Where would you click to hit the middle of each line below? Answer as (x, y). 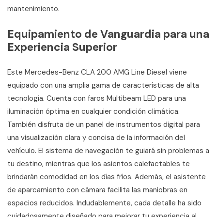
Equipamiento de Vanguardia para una (108, 34)
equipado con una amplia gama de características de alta (103, 85)
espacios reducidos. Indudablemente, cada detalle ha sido (104, 203)
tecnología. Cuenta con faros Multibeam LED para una (97, 98)
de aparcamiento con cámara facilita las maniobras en (97, 190)
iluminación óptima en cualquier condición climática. (93, 111)
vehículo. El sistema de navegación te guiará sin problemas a (108, 150)
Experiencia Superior (62, 47)
